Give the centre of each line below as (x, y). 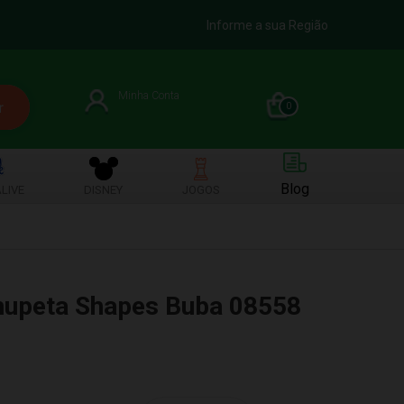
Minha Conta (149, 95)
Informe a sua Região (267, 25)
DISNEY (104, 189)
